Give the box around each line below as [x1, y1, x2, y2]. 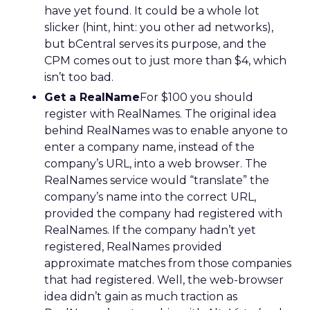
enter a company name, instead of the [44, 140, 255, 154]
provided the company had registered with [44, 207, 282, 220]
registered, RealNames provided [44, 240, 222, 253]
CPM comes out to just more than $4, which [44, 54, 286, 67]
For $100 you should [140, 91, 253, 104]
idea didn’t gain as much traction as [44, 290, 237, 303]
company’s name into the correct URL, [44, 190, 256, 203]
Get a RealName [44, 91, 140, 104]
